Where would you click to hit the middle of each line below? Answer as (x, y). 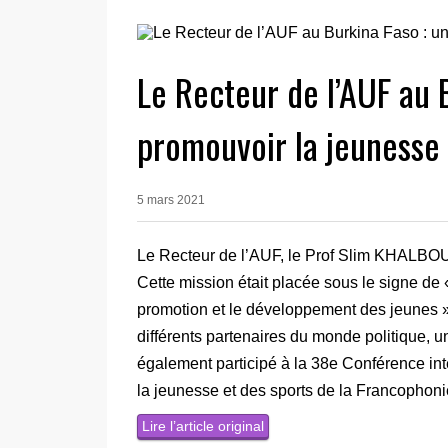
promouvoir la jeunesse (288, 144)
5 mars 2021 (171, 199)
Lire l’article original (203, 425)
